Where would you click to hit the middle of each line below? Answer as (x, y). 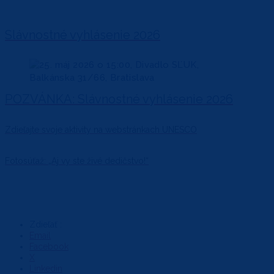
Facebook (49, 247)
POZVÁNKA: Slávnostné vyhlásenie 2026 (119, 99)
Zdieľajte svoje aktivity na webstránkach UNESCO (101, 130)
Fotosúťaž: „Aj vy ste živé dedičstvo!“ (77, 161)
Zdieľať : (46, 225)
